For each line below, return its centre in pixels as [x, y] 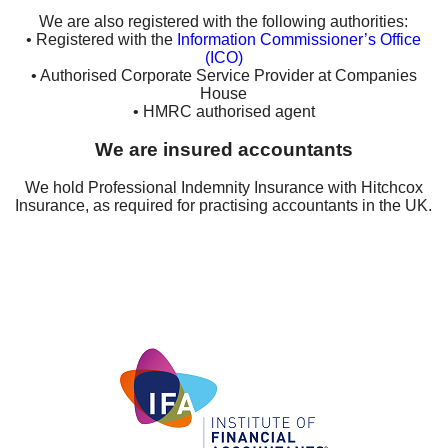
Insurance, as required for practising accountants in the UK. [224, 206]
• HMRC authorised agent [223, 112]
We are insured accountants [223, 150]
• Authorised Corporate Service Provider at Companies [223, 76]
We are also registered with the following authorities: [224, 22]
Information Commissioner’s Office [299, 40]
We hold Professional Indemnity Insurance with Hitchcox [223, 188]
